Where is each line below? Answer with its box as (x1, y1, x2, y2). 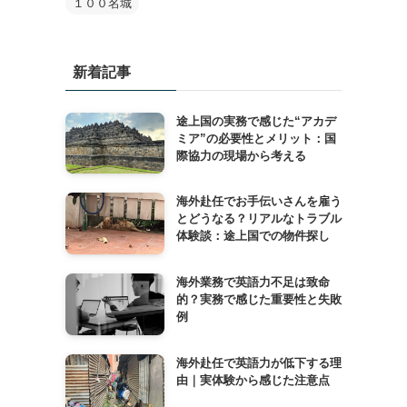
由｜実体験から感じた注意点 (175, 372, 330, 387)
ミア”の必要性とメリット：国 (175, 131, 336, 145)
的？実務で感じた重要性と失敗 (175, 292, 342, 306)
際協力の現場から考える (175, 148, 306, 163)
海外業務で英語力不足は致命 (175, 274, 330, 289)
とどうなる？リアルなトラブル (175, 212, 342, 226)
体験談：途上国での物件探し (175, 229, 330, 243)
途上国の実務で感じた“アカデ (175, 114, 336, 128)
